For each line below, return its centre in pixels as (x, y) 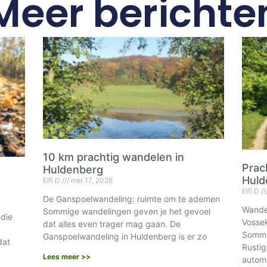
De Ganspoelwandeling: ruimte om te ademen (132, 198)
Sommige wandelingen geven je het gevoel (127, 211)
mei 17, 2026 (91, 180)
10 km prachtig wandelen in (114, 157)
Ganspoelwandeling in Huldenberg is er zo (125, 236)
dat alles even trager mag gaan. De (112, 223)
